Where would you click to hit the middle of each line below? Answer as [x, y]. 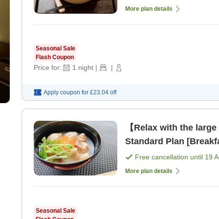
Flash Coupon [55, 57]
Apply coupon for [66, 92]
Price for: [48, 68]
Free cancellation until [170, 157]
